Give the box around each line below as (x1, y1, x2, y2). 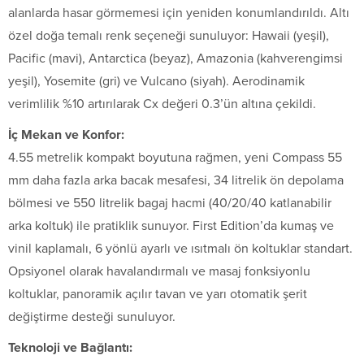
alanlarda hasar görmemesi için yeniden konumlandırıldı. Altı (8, 4, 349, 21)
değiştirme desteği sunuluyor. (8, 308, 175, 325)
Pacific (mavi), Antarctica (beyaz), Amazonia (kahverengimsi (8, 50, 343, 67)
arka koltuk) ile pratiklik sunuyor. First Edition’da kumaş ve (8, 217, 334, 234)
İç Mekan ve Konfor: (8, 126, 124, 143)
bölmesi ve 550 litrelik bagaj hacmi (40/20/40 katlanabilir (8, 194, 331, 211)
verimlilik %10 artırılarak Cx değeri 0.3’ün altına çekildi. (8, 95, 316, 112)
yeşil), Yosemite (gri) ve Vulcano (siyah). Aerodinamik (8, 72, 305, 89)
